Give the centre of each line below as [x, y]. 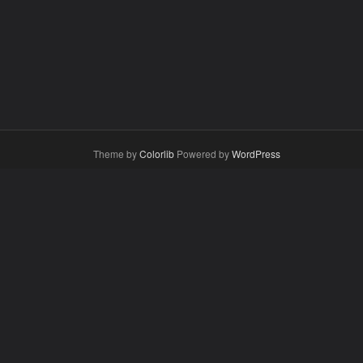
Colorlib [157, 153]
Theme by [116, 153]
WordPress [256, 153]
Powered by [203, 153]
